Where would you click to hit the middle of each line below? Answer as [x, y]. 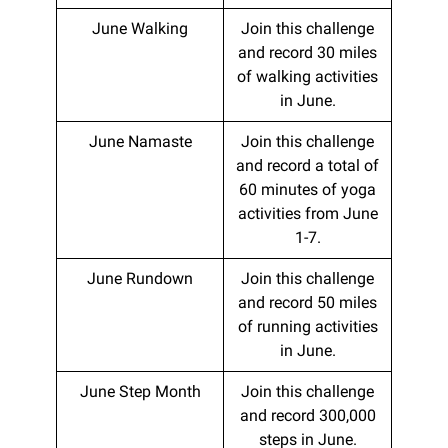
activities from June [307, 213]
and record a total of [307, 165]
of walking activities [307, 76]
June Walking [140, 28]
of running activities [307, 326]
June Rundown [140, 278]
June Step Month [140, 391]
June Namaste [140, 141]
